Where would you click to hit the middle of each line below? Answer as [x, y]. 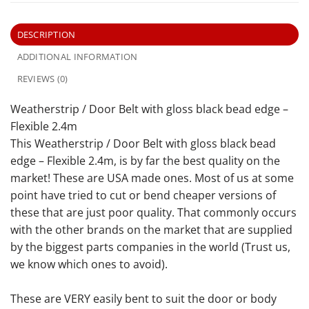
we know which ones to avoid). [89, 265]
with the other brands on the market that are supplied [151, 230]
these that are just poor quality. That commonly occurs [153, 213]
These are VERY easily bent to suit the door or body [143, 299]
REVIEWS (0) [42, 79]
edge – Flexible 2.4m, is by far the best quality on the [145, 161]
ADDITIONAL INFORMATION [77, 57]
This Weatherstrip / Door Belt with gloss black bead [143, 144]
